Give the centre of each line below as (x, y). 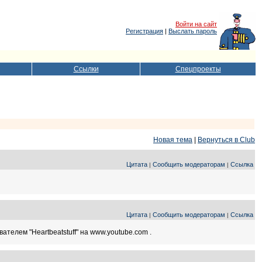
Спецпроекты (198, 69)
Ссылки (86, 69)
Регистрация (144, 31)
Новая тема (173, 140)
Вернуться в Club (226, 140)
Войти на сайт (196, 24)
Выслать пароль (193, 31)
